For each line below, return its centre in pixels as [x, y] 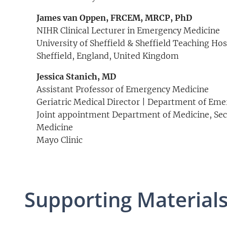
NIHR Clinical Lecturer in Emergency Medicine [128, 31]
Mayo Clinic [62, 140]
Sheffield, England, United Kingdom [108, 56]
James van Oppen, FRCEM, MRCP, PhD [114, 18]
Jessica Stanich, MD [76, 77]
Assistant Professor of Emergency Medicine [123, 89]
